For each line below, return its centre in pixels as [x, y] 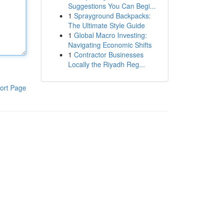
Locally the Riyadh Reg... [106, 64]
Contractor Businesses [109, 54]
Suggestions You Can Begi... [112, 6]
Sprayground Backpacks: [112, 16]
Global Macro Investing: [110, 35]
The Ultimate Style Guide [106, 25]
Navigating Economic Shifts [110, 45]
